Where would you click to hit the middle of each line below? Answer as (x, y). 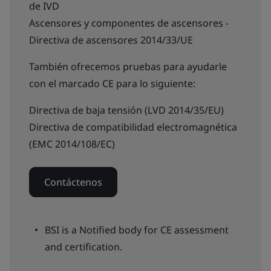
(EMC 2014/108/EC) (72, 144)
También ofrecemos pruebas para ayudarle (128, 66)
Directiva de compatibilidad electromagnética (133, 127)
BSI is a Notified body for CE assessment (137, 230)
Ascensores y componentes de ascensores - (129, 23)
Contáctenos (73, 182)
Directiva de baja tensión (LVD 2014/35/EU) (126, 110)
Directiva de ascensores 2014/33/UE (111, 40)
